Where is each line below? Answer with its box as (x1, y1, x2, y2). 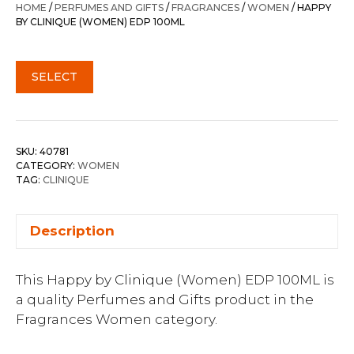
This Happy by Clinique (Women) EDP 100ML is (16, 272, 334, 288)
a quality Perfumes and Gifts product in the (16, 292, 314, 307)
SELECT (32, 69, 77, 84)
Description (30, 223, 115, 239)
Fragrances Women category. (16, 311, 217, 327)
